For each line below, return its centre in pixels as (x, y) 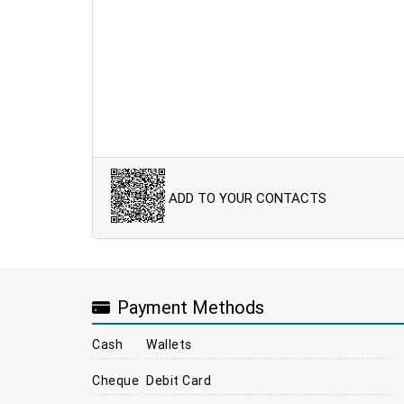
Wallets (169, 344)
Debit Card (179, 380)
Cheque (115, 380)
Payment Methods (191, 308)
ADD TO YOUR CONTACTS (248, 197)
